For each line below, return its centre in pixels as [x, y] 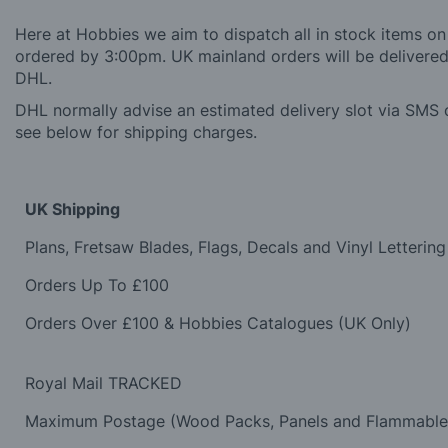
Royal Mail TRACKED [103, 383]
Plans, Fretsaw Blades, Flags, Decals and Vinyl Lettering [235, 247]
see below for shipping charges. [136, 132]
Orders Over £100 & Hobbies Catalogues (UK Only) [218, 323]
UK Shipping [72, 209]
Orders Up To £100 [97, 285]
